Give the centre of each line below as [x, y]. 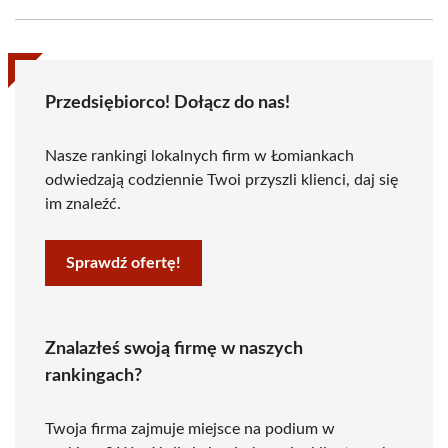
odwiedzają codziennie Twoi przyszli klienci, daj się [221, 180]
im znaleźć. [83, 204]
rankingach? [93, 376]
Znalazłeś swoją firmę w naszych [174, 349]
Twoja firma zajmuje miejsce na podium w [190, 429]
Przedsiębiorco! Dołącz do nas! [167, 103]
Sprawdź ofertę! [123, 263]
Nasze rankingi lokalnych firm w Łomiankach [199, 156]
